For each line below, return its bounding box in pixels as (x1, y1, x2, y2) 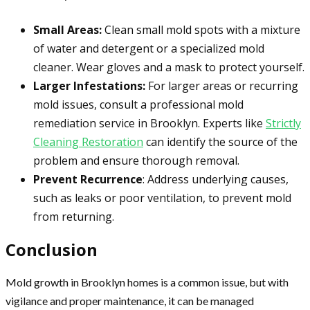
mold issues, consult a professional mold (33, 97, 244, 113)
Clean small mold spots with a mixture (102, 22, 300, 38)
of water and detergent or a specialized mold (33, 41, 264, 57)
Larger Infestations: (33, 78, 145, 94)
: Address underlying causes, (143, 172, 289, 188)
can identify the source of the (143, 134, 298, 150)
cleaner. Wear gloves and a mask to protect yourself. (33, 60, 304, 75)
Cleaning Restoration (33, 134, 143, 150)
